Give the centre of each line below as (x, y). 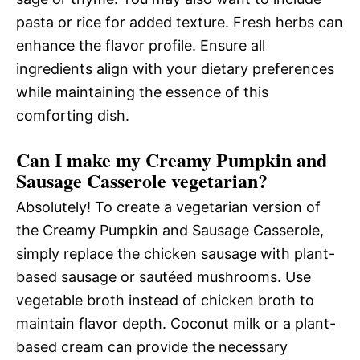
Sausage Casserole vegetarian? (142, 180)
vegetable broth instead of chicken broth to (165, 300)
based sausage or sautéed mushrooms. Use (164, 277)
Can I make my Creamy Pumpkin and (172, 160)
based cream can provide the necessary (152, 347)
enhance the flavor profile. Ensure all (141, 45)
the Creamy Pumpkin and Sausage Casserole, (170, 230)
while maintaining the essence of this (142, 92)
